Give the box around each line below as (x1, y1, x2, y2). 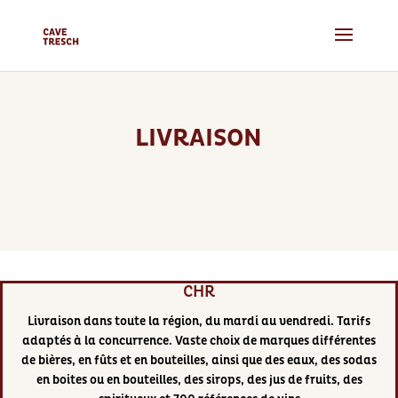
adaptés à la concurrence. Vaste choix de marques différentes (22, 333, 376, 348)
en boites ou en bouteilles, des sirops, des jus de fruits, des (36, 372, 362, 387)
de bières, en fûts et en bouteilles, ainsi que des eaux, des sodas (21, 353, 377, 368)
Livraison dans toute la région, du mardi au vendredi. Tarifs (28, 314, 370, 329)
